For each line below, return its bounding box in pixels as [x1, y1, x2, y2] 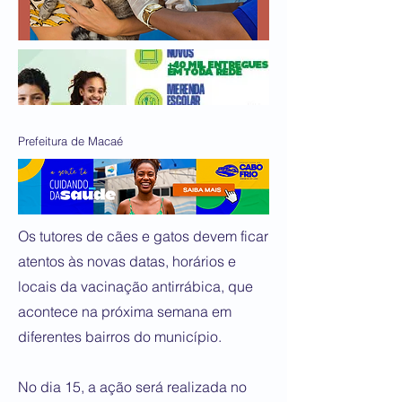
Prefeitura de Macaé [18, 134, 123, 148]
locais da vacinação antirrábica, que [18, 277, 253, 295]
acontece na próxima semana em [18, 302, 232, 320]
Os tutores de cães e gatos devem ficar [18, 227, 268, 245]
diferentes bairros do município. [18, 328, 222, 345]
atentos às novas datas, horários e [18, 252, 236, 270]
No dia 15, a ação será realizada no [18, 378, 247, 396]
